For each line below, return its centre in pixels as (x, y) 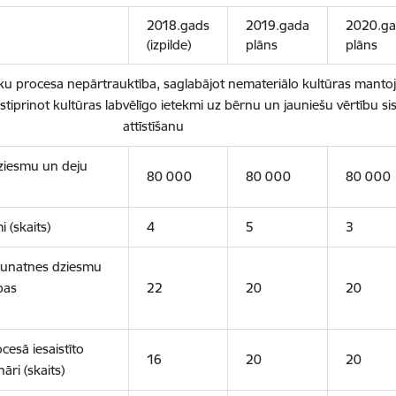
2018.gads (178, 25)
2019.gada (277, 25)
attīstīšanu (153, 126)
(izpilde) (168, 45)
